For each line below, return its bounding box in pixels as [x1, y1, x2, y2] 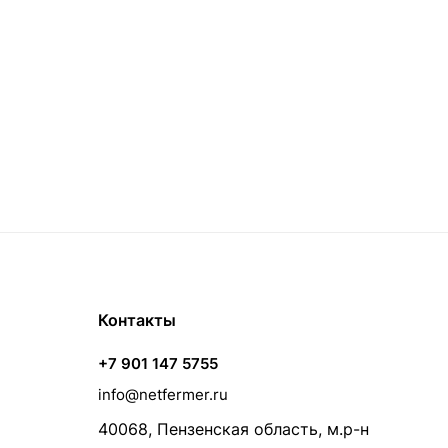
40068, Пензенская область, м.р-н [98, 419, 369, 439]
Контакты [98, 310, 176, 330]
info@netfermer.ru [98, 385, 228, 404]
